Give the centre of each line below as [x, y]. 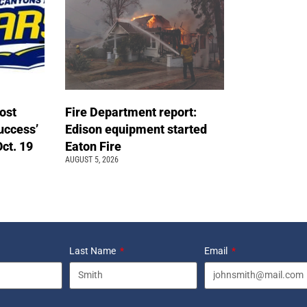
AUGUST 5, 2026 [92, 159]
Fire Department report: [131, 112]
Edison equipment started [136, 129]
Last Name [94, 250]
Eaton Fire [95, 146]
